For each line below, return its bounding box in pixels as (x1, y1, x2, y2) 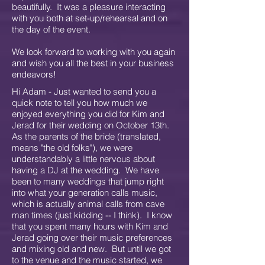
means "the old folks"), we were (12, 142, 132, 153)
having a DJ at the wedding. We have (12, 164, 159, 176)
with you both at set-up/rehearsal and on (12, 12, 167, 24)
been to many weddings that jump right (12, 176, 164, 187)
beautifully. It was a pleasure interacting (12, 1, 166, 12)
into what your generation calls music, (12, 187, 157, 198)
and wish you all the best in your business (12, 57, 174, 69)
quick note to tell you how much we (12, 97, 147, 108)
